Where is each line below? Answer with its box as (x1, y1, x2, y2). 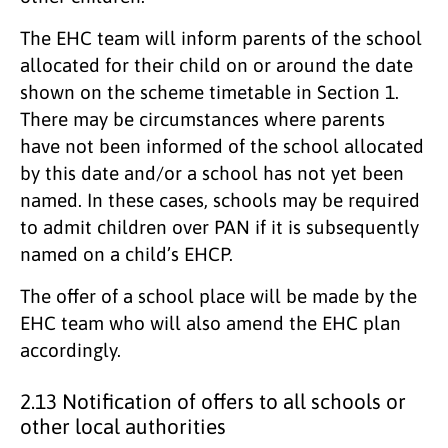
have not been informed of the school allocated (20, 134, 424, 157)
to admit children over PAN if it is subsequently (20, 215, 419, 238)
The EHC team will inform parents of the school (20, 26, 422, 49)
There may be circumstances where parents (20, 107, 385, 130)
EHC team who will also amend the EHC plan (20, 311, 401, 334)
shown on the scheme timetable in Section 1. (20, 80, 399, 103)
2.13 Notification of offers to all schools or (20, 389, 406, 413)
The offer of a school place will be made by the (20, 284, 417, 307)
